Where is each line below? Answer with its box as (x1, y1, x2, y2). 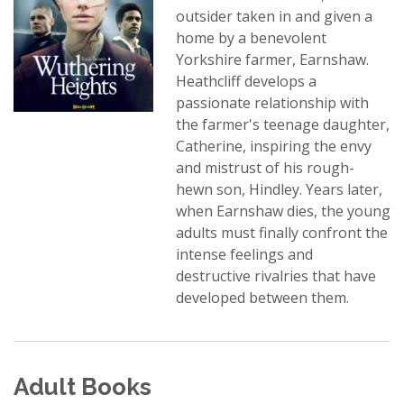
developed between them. (176, 288, 349, 308)
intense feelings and (176, 244, 313, 264)
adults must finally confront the (176, 223, 388, 243)
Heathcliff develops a (176, 71, 317, 91)
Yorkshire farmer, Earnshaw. (176, 50, 369, 69)
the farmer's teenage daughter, (176, 115, 390, 134)
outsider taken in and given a (176, 6, 372, 26)
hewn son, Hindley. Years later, (176, 179, 382, 199)
